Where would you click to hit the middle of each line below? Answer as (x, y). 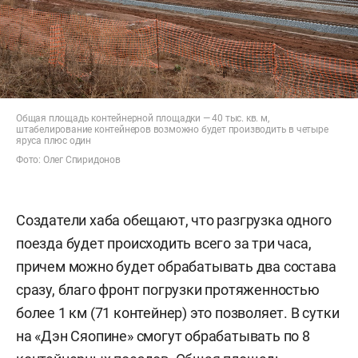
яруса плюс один (54, 141)
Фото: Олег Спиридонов (68, 160)
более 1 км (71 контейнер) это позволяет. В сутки (178, 313)
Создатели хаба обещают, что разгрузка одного (174, 221)
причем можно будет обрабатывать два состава (176, 267)
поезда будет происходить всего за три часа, (164, 244)
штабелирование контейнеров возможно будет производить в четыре (172, 130)
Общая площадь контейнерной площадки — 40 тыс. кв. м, (143, 119)
